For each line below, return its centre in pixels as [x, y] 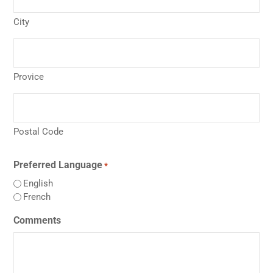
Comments [37, 221]
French [37, 197]
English [38, 184]
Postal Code [38, 132]
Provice [29, 77]
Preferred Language [58, 165]
